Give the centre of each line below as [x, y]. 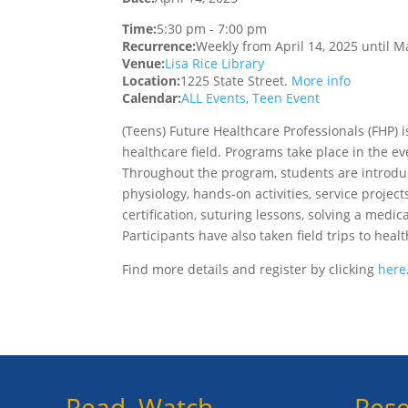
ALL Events [214, 98]
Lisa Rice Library [215, 64]
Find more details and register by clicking [250, 270]
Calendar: [152, 98]
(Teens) [146, 131]
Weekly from [236, 46]
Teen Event [286, 98]
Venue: [144, 64]
